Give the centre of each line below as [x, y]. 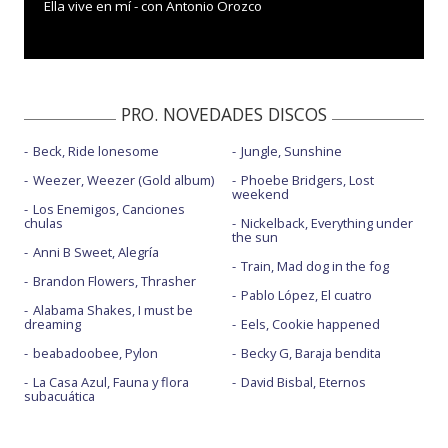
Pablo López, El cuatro [306, 295]
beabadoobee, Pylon [95, 353]
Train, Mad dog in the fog [314, 266]
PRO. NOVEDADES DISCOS [224, 114]
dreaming [52, 324]
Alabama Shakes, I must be [113, 310]
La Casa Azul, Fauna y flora [111, 382]
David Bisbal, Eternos [303, 382]
